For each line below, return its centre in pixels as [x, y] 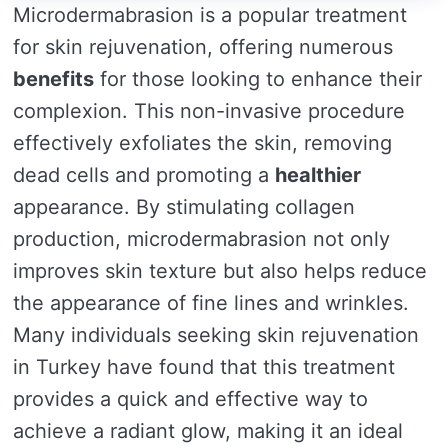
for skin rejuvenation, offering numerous [203, 47]
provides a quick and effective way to [190, 399]
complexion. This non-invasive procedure [209, 111]
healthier [318, 175]
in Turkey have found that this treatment [204, 367]
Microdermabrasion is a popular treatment [210, 15]
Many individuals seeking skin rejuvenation [216, 335]
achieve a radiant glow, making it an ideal [208, 431]
